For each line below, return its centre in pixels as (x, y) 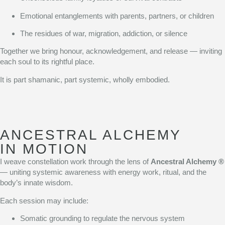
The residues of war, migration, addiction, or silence (104, 33)
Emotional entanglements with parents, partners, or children (117, 16)
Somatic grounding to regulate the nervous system (102, 218)
